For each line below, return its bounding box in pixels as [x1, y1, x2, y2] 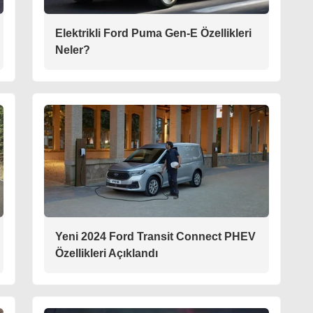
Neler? [55, 44, 90, 57]
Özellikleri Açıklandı [55, 247, 158, 260]
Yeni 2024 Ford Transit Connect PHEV [55, 231, 256, 243]
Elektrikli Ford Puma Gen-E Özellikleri [55, 27, 252, 40]
